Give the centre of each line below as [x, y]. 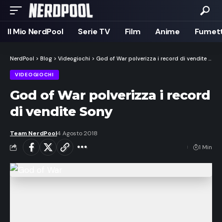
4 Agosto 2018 [77, 133]
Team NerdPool [33, 133]
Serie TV [94, 31]
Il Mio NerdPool [35, 31]
